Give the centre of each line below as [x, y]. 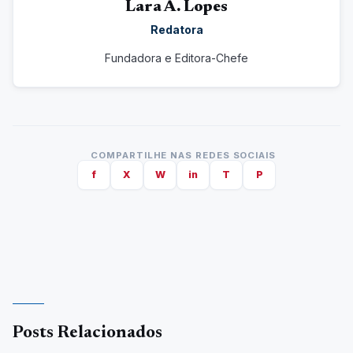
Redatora [176, 29]
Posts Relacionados [87, 333]
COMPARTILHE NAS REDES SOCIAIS [183, 156]
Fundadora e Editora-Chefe [176, 58]
